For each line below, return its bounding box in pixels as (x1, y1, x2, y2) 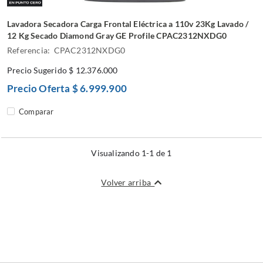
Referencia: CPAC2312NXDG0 (7, 45, 126, 55)
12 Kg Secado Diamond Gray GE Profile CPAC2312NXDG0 (7, 30, 227, 41)
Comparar (19, 106, 54, 116)
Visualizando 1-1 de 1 (91, 147, 172, 158)
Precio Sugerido (7, 65, 69, 75)
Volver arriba (101, 177, 155, 187)
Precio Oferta (7, 82, 72, 95)
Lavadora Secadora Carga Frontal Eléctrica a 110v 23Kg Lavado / (7, 18, 249, 29)
